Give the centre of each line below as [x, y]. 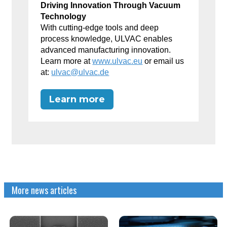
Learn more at [67, 61]
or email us [163, 61]
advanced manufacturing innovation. [106, 50]
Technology [64, 16]
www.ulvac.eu [118, 61]
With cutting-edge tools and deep [100, 27]
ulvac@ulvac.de [80, 72]
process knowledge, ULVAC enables [107, 39]
